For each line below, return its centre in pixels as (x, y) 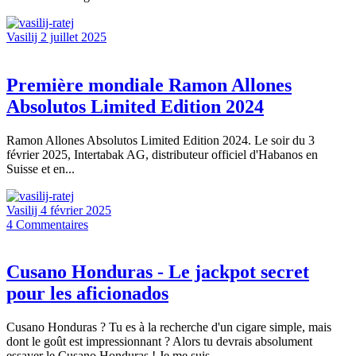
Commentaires (52, 224)
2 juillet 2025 (74, 37)
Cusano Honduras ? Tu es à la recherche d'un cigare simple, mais (169, 327)
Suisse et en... (41, 168)
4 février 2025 (76, 210)
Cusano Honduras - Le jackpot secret (158, 272)
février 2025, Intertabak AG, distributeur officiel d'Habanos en (162, 154)
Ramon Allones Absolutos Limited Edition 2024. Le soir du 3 (161, 140)
